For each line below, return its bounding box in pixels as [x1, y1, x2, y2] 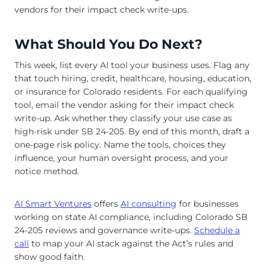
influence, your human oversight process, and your [14, 152, 228, 164]
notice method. [14, 166, 79, 177]
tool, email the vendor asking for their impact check [14, 99, 234, 111]
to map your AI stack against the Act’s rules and [29, 238, 233, 250]
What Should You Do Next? [14, 36, 202, 53]
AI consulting [121, 198, 177, 210]
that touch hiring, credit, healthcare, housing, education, [14, 73, 251, 84]
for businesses [177, 198, 239, 210]
